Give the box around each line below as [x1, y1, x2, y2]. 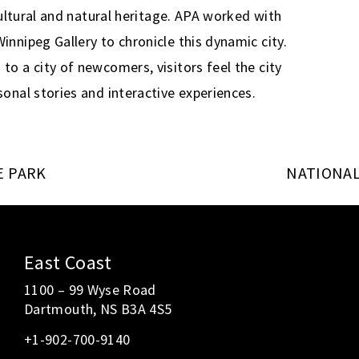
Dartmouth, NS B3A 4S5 [23, 299, 172, 318]
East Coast [23, 249, 112, 275]
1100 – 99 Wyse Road [23, 280, 156, 299]
